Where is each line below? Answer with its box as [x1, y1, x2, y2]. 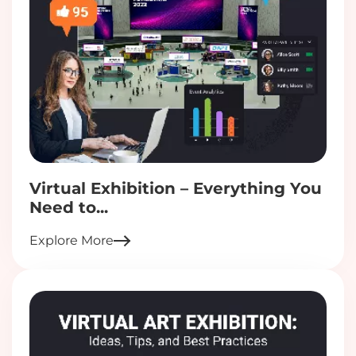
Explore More [29, 233, 114, 249]
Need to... [29, 198, 108, 218]
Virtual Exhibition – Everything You [29, 179, 322, 199]
